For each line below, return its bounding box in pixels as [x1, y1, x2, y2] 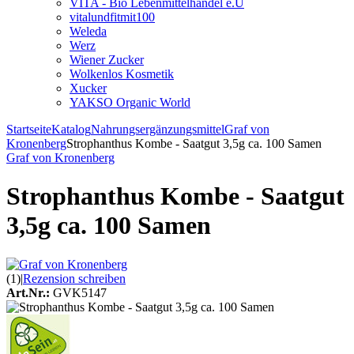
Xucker [70, 81, 107, 95]
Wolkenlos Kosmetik [70, 67, 174, 81]
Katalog [51, 122, 91, 136]
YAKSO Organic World [70, 96, 190, 109]
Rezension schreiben [23, 271, 126, 285]
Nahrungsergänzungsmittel [91, 122, 224, 136]
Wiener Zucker [70, 53, 144, 66]
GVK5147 [53, 285, 107, 299]
